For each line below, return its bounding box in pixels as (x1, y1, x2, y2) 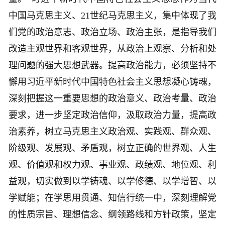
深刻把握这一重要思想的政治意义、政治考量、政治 (9, 93, 216, 104)
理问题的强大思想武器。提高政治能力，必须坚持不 (9, 60, 216, 71)
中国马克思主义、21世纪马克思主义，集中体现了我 (9, 11, 216, 21)
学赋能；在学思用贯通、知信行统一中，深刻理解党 (9, 193, 216, 203)
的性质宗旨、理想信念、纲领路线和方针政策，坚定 (9, 209, 216, 220)
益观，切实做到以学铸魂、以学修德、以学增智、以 (9, 176, 216, 187)
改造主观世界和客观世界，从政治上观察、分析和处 (9, 44, 216, 54)
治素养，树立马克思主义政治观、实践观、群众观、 (9, 127, 216, 137)
